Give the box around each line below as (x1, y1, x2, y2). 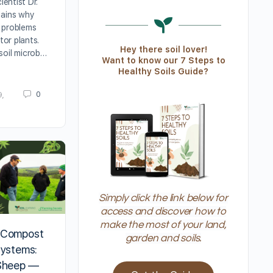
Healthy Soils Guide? (118, 66, 208, 76)
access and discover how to (101, 206, 226, 218)
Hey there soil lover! (119, 44, 207, 54)
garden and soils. (125, 233, 202, 244)
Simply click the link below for (99, 193, 228, 204)
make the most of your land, (100, 219, 227, 231)
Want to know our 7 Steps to (101, 55, 225, 65)
